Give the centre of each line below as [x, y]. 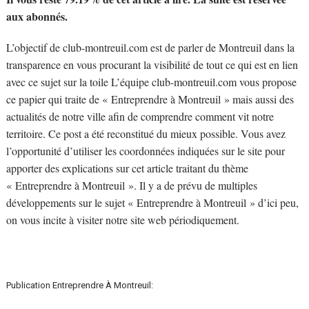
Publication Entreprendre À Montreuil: [79, 286]
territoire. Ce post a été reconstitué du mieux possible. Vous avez [146, 134]
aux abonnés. [37, 17]
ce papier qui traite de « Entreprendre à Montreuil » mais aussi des [150, 99]
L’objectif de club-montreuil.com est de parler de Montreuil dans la [150, 48]
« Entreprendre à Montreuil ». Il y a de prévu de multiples [131, 186]
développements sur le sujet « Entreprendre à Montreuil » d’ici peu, [152, 203]
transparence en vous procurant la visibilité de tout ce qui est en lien [152, 65]
